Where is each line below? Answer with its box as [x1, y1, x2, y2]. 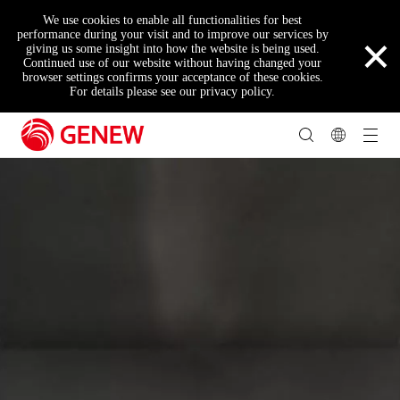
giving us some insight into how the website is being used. [25, 42, 320, 55]
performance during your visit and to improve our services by [16, 28, 329, 41]
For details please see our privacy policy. [70, 85, 276, 98]
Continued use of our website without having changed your [23, 56, 322, 70]
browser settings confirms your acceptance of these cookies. [21, 71, 323, 84]
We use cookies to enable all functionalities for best [43, 13, 303, 27]
